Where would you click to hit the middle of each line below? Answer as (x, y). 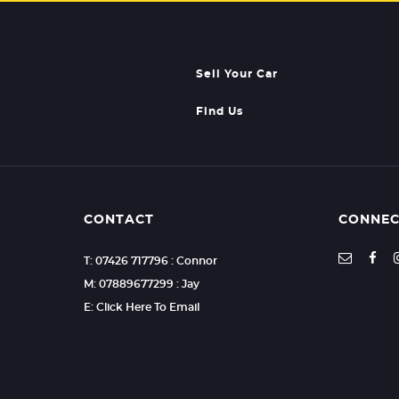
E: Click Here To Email (142, 308)
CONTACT (119, 220)
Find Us (220, 112)
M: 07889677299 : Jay (142, 285)
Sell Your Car (237, 74)
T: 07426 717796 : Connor (151, 261)
